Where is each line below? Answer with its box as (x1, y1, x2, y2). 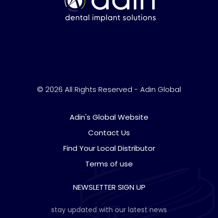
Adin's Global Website (70, 112, 148, 123)
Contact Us (88, 127, 130, 138)
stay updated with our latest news (51, 205, 167, 215)
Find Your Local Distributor (63, 143, 155, 154)
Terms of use (85, 159, 133, 169)
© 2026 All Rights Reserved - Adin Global (37, 84, 181, 95)
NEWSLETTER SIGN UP (73, 182, 145, 193)
